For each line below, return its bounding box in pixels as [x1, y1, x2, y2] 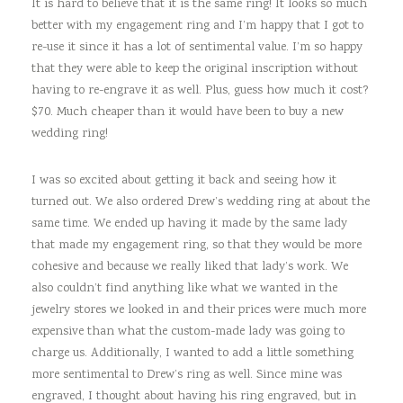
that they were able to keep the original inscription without [31, 60, 358, 79]
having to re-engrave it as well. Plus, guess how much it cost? [31, 82, 369, 101]
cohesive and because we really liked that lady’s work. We [31, 258, 348, 277]
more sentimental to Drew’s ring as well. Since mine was [31, 366, 342, 385]
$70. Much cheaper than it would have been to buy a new [31, 103, 344, 122]
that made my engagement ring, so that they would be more [31, 237, 362, 255]
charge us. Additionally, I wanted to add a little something [31, 345, 354, 363]
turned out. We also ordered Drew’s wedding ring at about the [31, 193, 370, 212]
